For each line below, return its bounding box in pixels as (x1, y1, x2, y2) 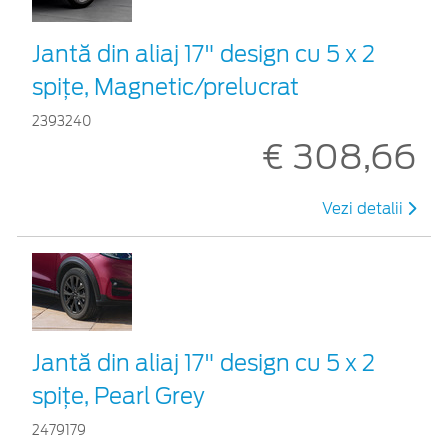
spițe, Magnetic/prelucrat (32, 73, 299, 100)
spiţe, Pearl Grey (32, 382, 205, 409)
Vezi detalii (322, 199, 407, 218)
